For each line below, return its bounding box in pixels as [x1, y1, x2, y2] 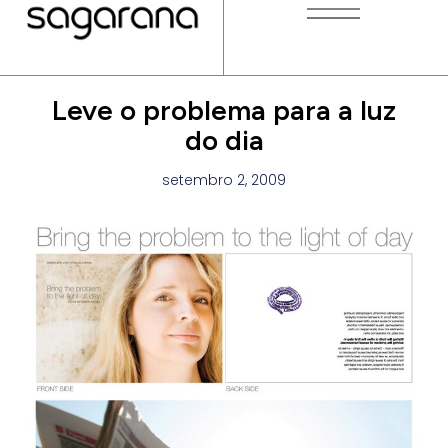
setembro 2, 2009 [162, 169, 286, 190]
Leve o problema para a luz [52, 92, 396, 127]
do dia [184, 122, 264, 157]
